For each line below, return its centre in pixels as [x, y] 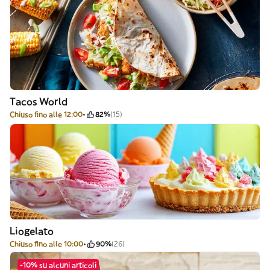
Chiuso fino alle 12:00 [46, 114]
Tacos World [39, 101]
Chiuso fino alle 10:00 [46, 244]
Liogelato [32, 231]
